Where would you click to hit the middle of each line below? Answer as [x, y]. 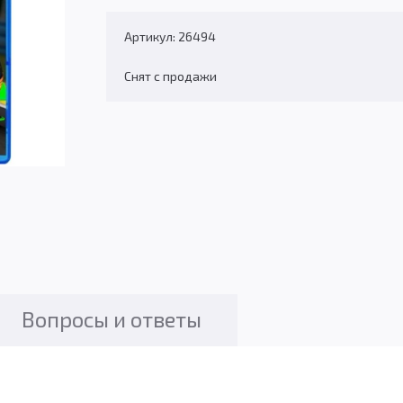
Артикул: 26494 [170, 36]
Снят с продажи [170, 76]
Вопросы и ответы [112, 319]
